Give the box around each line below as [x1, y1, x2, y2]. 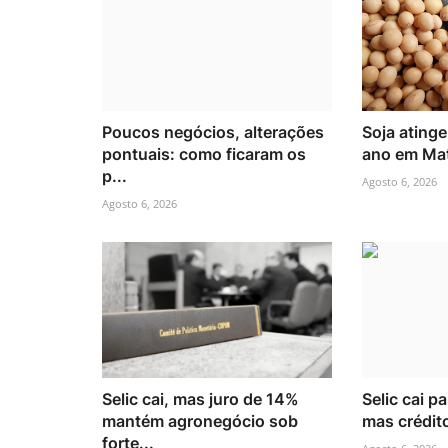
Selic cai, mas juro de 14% [102, 389, 299, 410]
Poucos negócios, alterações [102, 121, 324, 142]
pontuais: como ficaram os [102, 143, 306, 164]
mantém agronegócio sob [102, 411, 298, 432]
